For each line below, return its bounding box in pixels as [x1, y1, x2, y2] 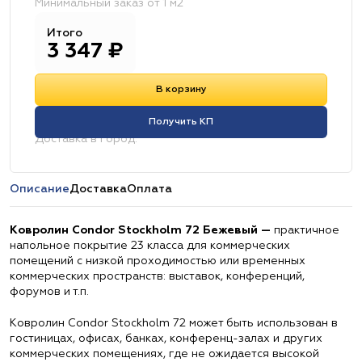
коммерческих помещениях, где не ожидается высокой [10, 348, 319, 360]
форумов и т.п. [10, 286, 89, 297]
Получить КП [149, 117, 213, 127]
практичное [271, 225, 339, 236]
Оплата [127, 183, 172, 195]
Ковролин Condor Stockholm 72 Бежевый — [10, 225, 271, 236]
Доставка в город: [35, 133, 137, 145]
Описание [10, 183, 69, 195]
